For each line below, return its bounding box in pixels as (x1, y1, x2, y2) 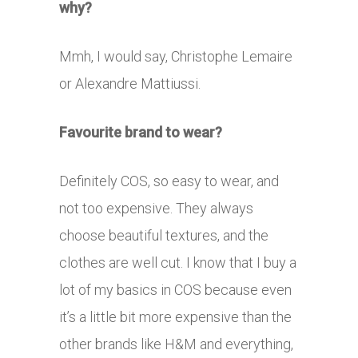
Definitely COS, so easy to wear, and (59, 172, 279, 189)
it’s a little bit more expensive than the (59, 308, 292, 325)
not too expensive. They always (59, 199, 253, 217)
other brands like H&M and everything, (59, 335, 293, 352)
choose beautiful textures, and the (59, 226, 268, 244)
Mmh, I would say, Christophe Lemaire (59, 47, 292, 65)
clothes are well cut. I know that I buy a (59, 253, 296, 271)
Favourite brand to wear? (59, 123, 222, 141)
